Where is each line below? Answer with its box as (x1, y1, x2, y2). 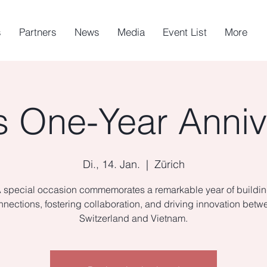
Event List (163, 26, 207, 38)
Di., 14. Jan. (82, 157, 140, 171)
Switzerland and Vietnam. (79, 212, 188, 224)
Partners (19, 26, 57, 38)
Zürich (154, 157, 185, 171)
